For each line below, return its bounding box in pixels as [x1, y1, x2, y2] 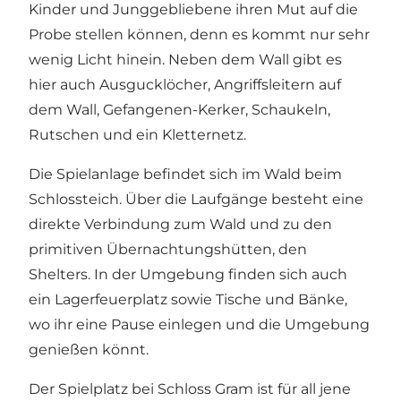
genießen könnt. [29, 340, 149, 358]
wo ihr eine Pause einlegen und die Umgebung [29, 315, 370, 333]
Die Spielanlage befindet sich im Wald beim [29, 165, 342, 183]
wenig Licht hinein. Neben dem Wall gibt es [29, 50, 342, 68]
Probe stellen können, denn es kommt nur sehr [29, 25, 370, 43]
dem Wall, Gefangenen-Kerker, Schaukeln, [29, 100, 330, 118]
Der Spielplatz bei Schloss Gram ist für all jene [29, 380, 351, 397]
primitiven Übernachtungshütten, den [29, 240, 307, 258]
